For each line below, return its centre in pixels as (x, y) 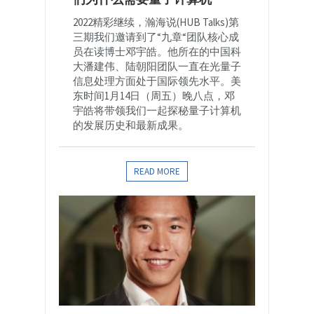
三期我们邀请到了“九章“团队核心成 (156, 37)
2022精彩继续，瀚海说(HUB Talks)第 (156, 22)
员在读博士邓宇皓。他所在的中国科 (157, 52)
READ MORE (157, 172)
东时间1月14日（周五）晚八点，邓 (154, 96)
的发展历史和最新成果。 (131, 125)
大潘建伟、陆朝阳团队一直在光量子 (157, 67)
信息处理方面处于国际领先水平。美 (157, 81)
